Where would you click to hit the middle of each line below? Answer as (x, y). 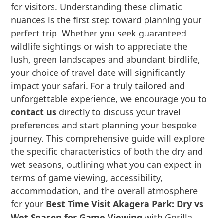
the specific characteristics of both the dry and (107, 151)
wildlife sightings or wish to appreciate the (99, 46)
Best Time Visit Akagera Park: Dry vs (125, 204)
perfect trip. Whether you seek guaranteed (99, 33)
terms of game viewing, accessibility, (87, 178)
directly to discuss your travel (119, 112)
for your (28, 204)
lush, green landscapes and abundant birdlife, (106, 59)
